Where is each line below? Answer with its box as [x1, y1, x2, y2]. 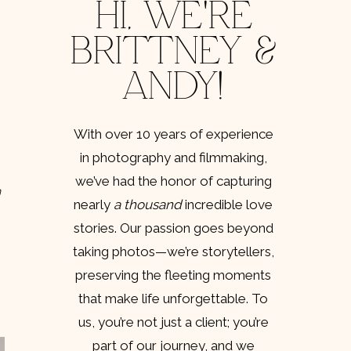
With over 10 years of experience [73, 126, 273, 142]
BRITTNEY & [70, 32, 277, 73]
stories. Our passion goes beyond [73, 220, 273, 236]
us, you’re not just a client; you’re [78, 314, 269, 330]
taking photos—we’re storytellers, [72, 244, 274, 259]
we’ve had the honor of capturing [74, 173, 272, 189]
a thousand [114, 197, 182, 212]
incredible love [182, 197, 273, 212]
